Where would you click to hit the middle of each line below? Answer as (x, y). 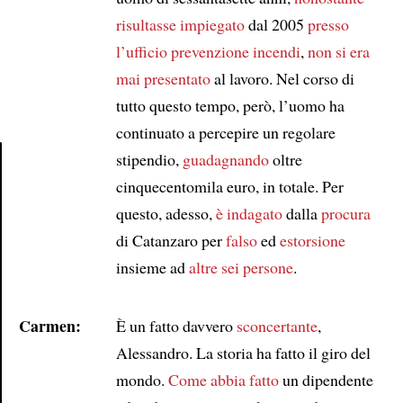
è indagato (249, 213)
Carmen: (49, 325)
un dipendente (326, 379)
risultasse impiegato (180, 24)
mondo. (142, 379)
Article (39, 194)
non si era (338, 51)
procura (345, 213)
